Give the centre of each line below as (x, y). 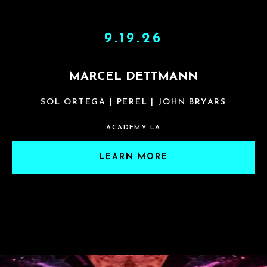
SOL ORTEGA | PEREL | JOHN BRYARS (133, 103)
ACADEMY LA (133, 128)
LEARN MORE (133, 157)
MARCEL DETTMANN (133, 77)
